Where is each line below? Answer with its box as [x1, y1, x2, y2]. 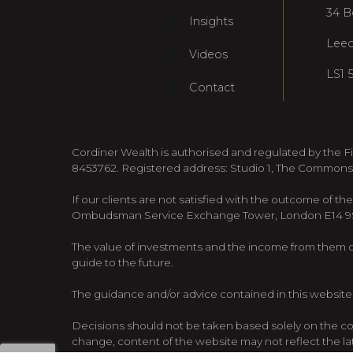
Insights [188, 14, 233, 29]
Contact [188, 80, 235, 95]
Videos [188, 47, 228, 62]
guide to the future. [71, 256, 173, 269]
